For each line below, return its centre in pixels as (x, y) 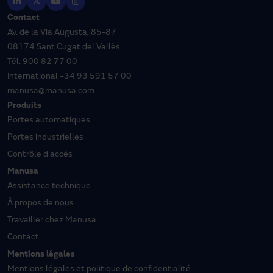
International (34, 76)
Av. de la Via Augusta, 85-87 (62, 33)
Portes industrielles (45, 137)
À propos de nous (41, 203)
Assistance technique (49, 186)
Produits (24, 106)
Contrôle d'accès (40, 154)
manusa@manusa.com (51, 91)
